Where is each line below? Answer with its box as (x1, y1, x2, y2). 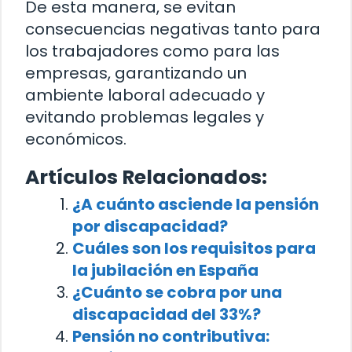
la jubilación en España (72, 259, 258, 282)
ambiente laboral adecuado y (25, 84, 265, 107)
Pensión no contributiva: (72, 325, 269, 348)
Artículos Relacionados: (25, 163, 267, 192)
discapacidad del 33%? (72, 303, 261, 326)
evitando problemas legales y (25, 106, 264, 129)
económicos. (25, 128, 126, 151)
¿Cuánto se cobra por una (72, 281, 282, 304)
